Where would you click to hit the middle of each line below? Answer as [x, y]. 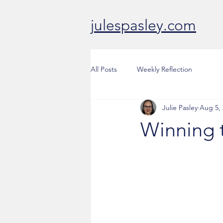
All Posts [104, 69]
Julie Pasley [180, 107]
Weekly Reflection [165, 69]
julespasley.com [143, 25]
